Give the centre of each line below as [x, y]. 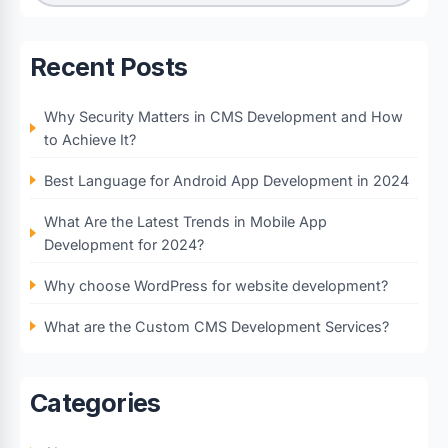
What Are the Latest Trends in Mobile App [185, 221]
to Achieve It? [90, 139]
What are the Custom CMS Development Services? [216, 326]
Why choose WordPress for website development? [216, 285]
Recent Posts [109, 66]
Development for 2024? [124, 244]
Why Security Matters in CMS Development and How [223, 116]
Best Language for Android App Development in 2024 [226, 180]
